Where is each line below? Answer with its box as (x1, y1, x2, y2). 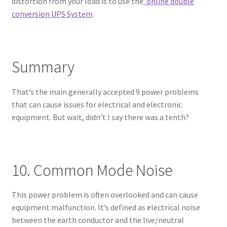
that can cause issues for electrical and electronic (11, 99, 182, 109)
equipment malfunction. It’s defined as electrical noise (11, 202, 200, 213)
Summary (11, 57, 74, 78)
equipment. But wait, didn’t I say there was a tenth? (11, 111, 189, 122)
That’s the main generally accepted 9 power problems (11, 86, 199, 97)
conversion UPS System (11, 9, 93, 19)
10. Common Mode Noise (11, 160, 172, 181)
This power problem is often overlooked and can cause (11, 190, 198, 200)
